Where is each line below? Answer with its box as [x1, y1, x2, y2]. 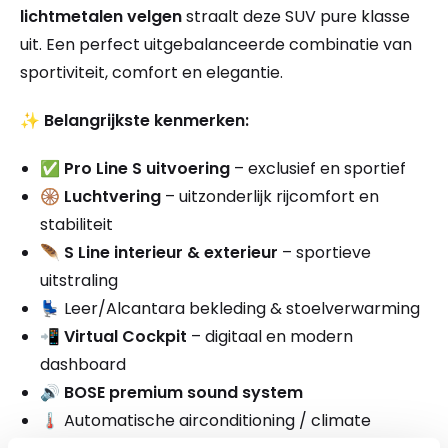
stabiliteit [40, 213, 113, 237]
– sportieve [278, 241, 371, 265]
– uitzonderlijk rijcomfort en [161, 185, 379, 209]
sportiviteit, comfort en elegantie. [20, 61, 283, 85]
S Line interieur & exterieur [64, 241, 278, 265]
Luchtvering [64, 185, 161, 209]
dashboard [40, 353, 126, 377]
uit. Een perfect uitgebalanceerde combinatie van [20, 33, 412, 57]
